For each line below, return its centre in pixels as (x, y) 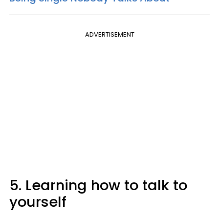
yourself (38, 202)
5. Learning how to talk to (98, 185)
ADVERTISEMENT (109, 34)
